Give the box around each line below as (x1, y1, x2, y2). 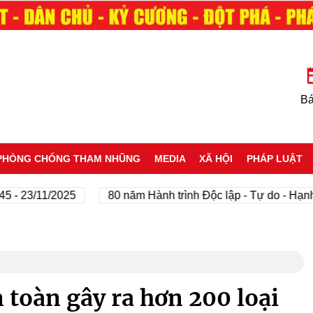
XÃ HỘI (199, 152, 233, 164)
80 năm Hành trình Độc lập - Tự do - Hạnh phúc (75, 189, 312, 201)
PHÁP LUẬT (247, 152, 303, 164)
